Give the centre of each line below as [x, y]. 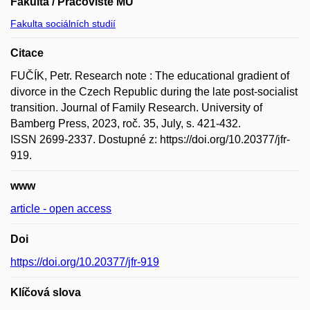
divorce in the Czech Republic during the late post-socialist [154, 91]
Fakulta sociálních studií [63, 23]
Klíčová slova [46, 292]
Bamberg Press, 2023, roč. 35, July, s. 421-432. [126, 123]
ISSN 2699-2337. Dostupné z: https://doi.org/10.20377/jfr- [150, 139]
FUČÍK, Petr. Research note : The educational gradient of [150, 75]
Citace [27, 53]
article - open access [61, 208]
